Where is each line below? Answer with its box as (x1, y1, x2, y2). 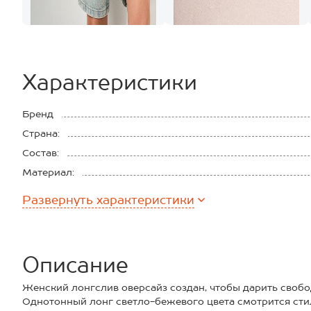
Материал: (22, 167, 74, 178)
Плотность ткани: (22, 186, 109, 197)
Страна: (22, 128, 60, 139)
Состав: (22, 147, 59, 158)
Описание (22, 252, 128, 277)
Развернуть (22, 193, 93, 207)
